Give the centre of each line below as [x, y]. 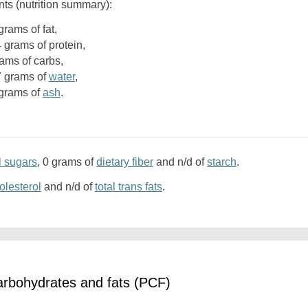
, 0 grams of [67, 162]
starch [222, 162]
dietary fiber [125, 162]
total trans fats [129, 187]
